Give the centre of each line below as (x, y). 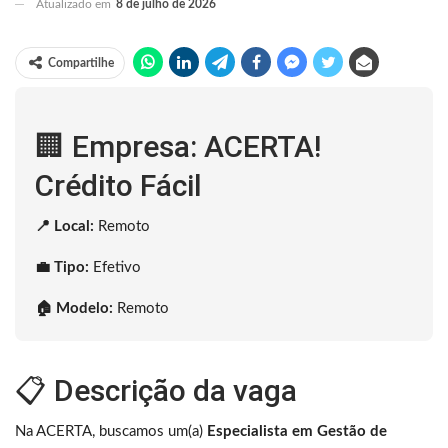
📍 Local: (64, 226)
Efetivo (115, 267)
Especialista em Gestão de (297, 431)
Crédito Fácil (118, 185)
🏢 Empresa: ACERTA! (178, 146)
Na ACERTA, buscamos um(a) (111, 431)
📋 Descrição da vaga (156, 390)
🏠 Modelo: (74, 308)
